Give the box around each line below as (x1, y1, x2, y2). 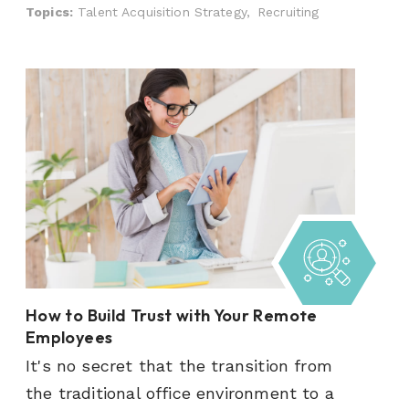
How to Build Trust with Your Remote (26, 304, 318, 326)
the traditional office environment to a (26, 383, 335, 403)
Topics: (26, 5, 73, 20)
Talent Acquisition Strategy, (78, 5, 251, 20)
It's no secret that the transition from (26, 355, 333, 375)
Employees (26, 326, 113, 348)
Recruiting (257, 5, 320, 20)
